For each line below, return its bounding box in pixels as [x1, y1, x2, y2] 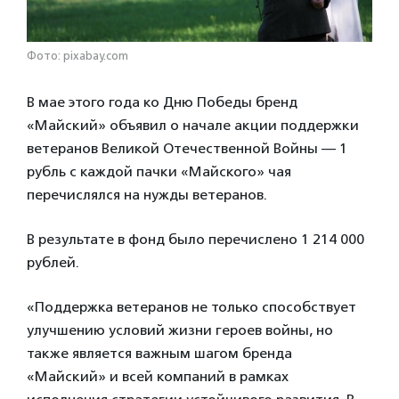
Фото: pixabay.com [27, 48, 128, 62]
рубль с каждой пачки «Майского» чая [27, 162, 291, 180]
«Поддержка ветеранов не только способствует [27, 297, 356, 315]
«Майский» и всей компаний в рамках [27, 367, 289, 385]
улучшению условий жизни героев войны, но [27, 321, 333, 338]
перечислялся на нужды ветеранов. [27, 185, 267, 203]
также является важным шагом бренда [27, 344, 292, 362]
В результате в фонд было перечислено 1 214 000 [27, 230, 364, 248]
